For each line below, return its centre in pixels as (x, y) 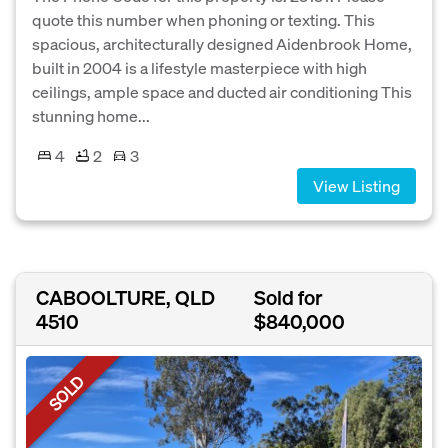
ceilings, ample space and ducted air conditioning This (222, 91)
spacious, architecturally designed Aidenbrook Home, (222, 43)
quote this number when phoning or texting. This (203, 19)
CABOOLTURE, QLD (125, 296)
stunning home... (91, 115)
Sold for (288, 296)
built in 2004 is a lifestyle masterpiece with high (199, 67)
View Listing (356, 185)
